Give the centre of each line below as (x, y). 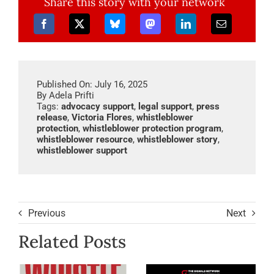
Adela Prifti (71, 96)
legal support (165, 107)
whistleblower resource (84, 140)
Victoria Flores (102, 118)
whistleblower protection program (152, 129)
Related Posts (72, 242)
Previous (46, 213)
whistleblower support (82, 151)
